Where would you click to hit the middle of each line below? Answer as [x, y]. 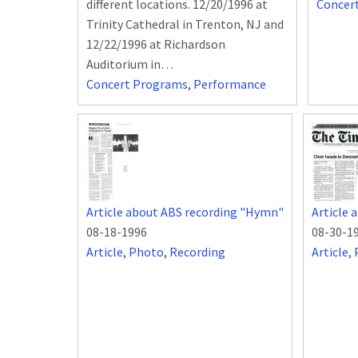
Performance [230, 84]
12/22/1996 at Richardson [156, 44]
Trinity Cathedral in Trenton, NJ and [185, 24]
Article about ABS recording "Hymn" [185, 212]
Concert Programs [137, 84]
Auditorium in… [130, 64]
